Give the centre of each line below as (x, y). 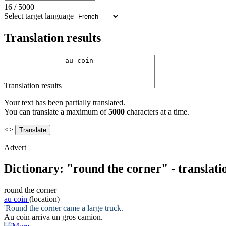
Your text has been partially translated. (65, 102)
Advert (15, 147)
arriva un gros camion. (66, 217)
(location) (44, 199)
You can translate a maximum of (56, 111)
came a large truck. (92, 208)
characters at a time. (157, 111)
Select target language (39, 16)
